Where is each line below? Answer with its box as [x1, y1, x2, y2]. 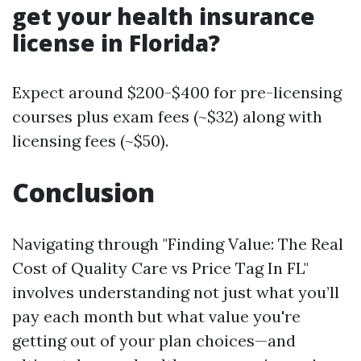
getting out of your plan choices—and [12, 330, 296, 351]
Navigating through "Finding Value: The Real [12, 234, 343, 254]
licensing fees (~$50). [12, 131, 168, 151]
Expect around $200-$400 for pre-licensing [12, 82, 342, 102]
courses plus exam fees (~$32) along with [12, 106, 322, 127]
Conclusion [12, 175, 155, 210]
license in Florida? [12, 27, 220, 58]
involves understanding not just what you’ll [12, 282, 339, 302]
